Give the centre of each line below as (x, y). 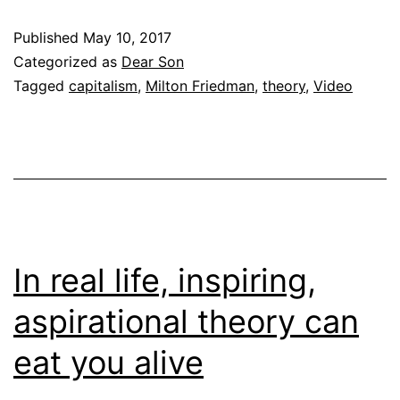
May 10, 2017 (127, 37)
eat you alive (108, 362)
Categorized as (67, 61)
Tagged (41, 85)
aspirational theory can (186, 321)
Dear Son (153, 61)
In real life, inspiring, (165, 280)
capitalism (103, 85)
